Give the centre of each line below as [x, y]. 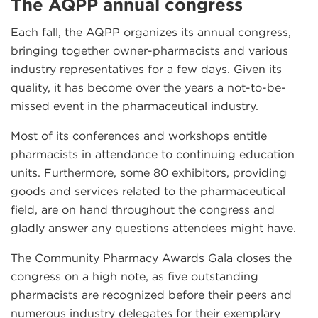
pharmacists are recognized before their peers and [151, 295]
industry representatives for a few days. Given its [146, 69]
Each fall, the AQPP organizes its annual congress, [151, 32]
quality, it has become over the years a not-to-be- [148, 87]
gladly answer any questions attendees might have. [157, 228]
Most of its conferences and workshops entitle [139, 136]
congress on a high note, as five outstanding [135, 276]
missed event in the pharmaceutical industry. [136, 106]
